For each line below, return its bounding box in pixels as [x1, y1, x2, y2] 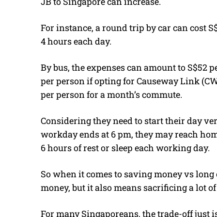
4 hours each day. [41, 35, 111, 47]
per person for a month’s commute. [41, 88, 182, 100]
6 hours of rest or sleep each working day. [41, 141, 210, 154]
